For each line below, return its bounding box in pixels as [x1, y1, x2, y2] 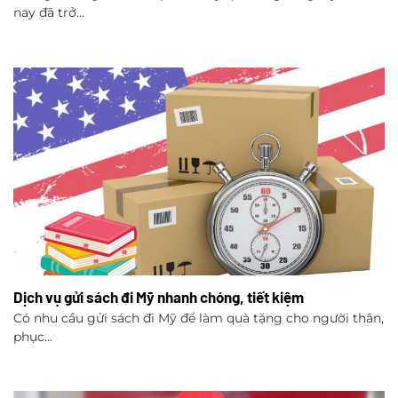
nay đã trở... [13, 5, 84, 20]
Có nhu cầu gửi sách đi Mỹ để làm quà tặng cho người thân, [13, 311, 384, 326]
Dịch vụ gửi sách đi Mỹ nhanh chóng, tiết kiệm [13, 287, 304, 306]
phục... [13, 330, 52, 345]
